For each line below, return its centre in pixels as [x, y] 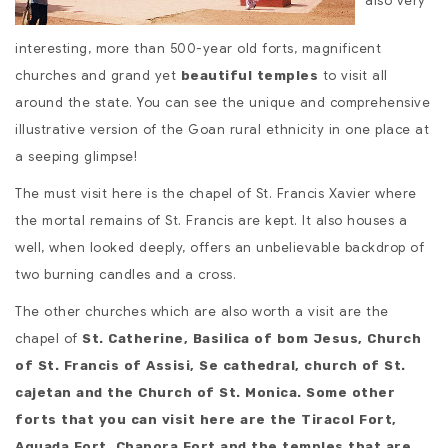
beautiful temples [249, 76]
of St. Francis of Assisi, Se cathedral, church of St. [210, 366]
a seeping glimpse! [76, 157]
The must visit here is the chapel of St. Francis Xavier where [216, 194]
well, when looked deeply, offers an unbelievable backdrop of [219, 248]
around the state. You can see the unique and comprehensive [222, 103]
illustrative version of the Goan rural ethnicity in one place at [222, 130]
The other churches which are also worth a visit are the [202, 312]
